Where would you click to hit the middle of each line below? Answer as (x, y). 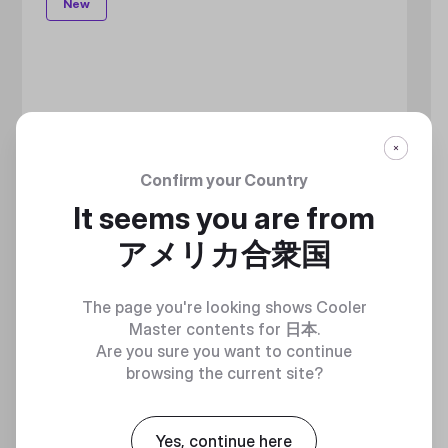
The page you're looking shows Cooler (224, 306)
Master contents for (206, 328)
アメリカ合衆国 (224, 253)
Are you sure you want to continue (224, 350)
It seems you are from (224, 217)
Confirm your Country (224, 179)
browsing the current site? (224, 372)
